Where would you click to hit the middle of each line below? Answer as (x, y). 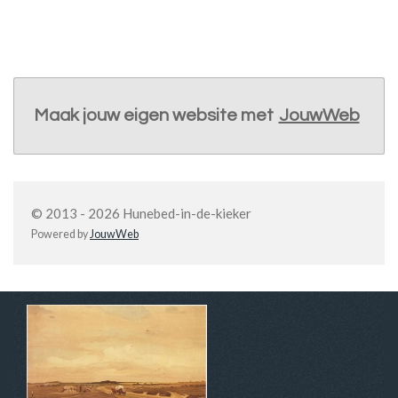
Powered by (60, 235)
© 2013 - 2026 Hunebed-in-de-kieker (141, 214)
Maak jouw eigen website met (153, 116)
